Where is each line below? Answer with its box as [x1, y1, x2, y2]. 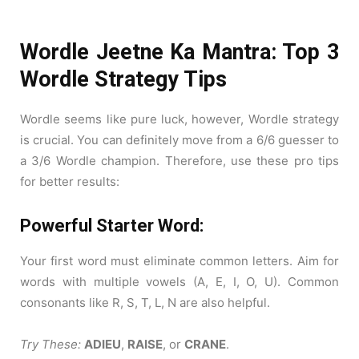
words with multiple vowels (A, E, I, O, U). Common [20, 274, 339, 290]
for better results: [20, 174, 119, 190]
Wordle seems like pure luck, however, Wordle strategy [20, 111, 339, 127]
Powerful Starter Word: [20, 216, 204, 236]
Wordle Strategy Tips [20, 67, 227, 93]
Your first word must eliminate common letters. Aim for [20, 253, 339, 269]
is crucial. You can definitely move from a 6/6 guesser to [20, 132, 339, 148]
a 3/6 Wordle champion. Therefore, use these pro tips [20, 153, 339, 169]
